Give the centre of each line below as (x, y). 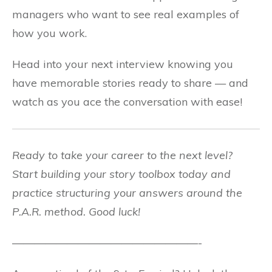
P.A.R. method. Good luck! (76, 212)
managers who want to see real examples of (126, 14)
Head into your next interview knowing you (123, 64)
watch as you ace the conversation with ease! (127, 102)
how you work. (49, 33)
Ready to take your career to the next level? (122, 155)
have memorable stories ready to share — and (130, 83)
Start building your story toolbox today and (121, 174)
